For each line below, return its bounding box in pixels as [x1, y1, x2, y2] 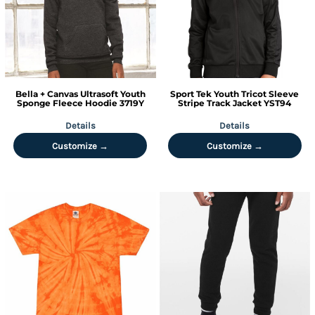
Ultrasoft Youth [79, 88, 146, 99]
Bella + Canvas [15, 88, 78, 99]
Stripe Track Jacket [178, 97, 262, 108]
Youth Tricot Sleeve [214, 88, 300, 99]
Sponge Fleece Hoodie [16, 97, 117, 108]
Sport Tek [170, 88, 212, 99]
